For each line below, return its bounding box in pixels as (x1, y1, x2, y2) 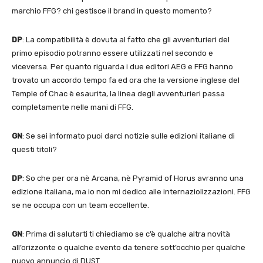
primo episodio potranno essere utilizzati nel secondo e (12, 48, 213, 58)
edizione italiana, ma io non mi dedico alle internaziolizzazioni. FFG (12, 187, 251, 196)
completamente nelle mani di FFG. (12, 102, 133, 112)
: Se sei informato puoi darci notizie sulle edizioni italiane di (22, 131, 235, 140)
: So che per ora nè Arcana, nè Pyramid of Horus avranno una (22, 173, 244, 183)
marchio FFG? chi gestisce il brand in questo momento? (12, 6, 212, 15)
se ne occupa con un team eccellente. (12, 200, 149, 210)
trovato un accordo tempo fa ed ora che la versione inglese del (12, 75, 240, 85)
